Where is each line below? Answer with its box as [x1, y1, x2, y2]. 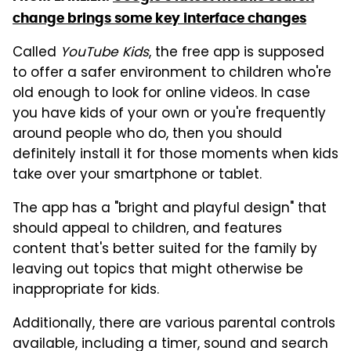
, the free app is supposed [149, 42, 324, 64]
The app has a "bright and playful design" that [13, 197, 327, 220]
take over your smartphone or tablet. [13, 164, 262, 186]
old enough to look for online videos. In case [13, 82, 310, 105]
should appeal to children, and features [13, 218, 282, 241]
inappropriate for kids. [13, 279, 159, 302]
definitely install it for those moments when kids [13, 143, 338, 166]
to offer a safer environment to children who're [13, 62, 331, 85]
